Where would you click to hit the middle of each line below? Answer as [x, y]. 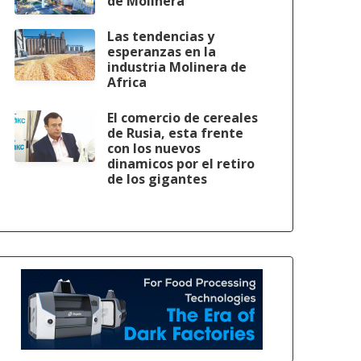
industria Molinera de [177, 66]
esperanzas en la [162, 51]
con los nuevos [154, 148]
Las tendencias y [161, 36]
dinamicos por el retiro [181, 163]
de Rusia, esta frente [175, 133]
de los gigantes [157, 178]
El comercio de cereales [183, 117]
